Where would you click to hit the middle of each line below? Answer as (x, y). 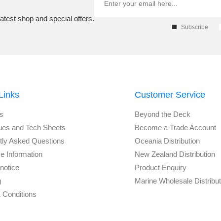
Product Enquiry (161, 168)
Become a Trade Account (176, 128)
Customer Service (170, 95)
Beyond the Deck (163, 114)
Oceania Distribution (167, 141)
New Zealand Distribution (175, 154)
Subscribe (195, 27)
